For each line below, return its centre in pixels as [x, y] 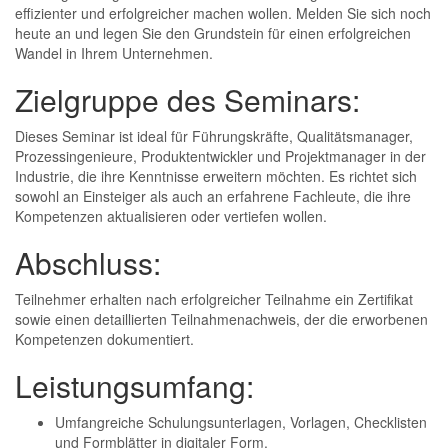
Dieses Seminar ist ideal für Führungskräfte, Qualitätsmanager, [214, 136]
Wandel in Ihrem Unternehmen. [114, 53]
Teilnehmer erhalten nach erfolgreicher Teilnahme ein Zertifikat [214, 299]
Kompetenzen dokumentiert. [104, 339]
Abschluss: [88, 262]
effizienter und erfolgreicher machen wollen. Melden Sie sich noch [223, 13]
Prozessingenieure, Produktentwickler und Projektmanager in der [220, 156]
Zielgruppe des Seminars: [187, 99]
